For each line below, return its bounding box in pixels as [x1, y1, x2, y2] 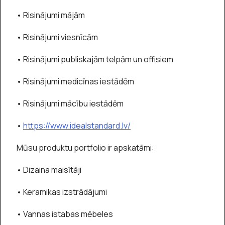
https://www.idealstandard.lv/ [23, 120, 131, 131]
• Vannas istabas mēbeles [17, 208, 113, 219]
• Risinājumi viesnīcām [17, 32, 98, 43]
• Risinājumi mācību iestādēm [17, 98, 124, 109]
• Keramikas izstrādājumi [17, 186, 107, 197]
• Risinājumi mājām [17, 10, 85, 21]
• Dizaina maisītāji [17, 164, 81, 175]
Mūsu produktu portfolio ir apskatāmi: [17, 142, 154, 153]
